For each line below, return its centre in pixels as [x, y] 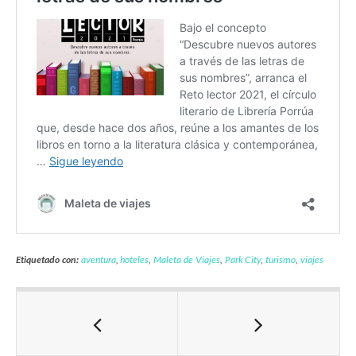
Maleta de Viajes [187, 259]
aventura [98, 259]
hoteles [135, 259]
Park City [243, 259]
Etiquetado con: [47, 259]
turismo [281, 259]
